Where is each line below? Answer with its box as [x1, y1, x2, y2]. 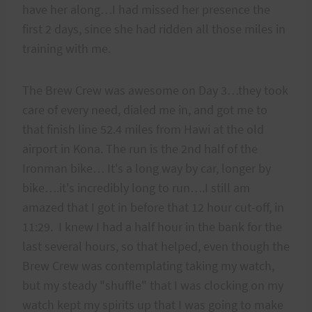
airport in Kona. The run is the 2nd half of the [22, 140, 258, 157]
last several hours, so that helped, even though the [22, 237, 290, 254]
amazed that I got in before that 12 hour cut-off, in [22, 198, 284, 215]
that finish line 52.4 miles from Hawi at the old [22, 120, 264, 137]
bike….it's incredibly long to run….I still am [22, 179, 250, 196]
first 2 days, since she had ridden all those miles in [22, 20, 286, 37]
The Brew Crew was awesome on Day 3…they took [22, 81, 288, 98]
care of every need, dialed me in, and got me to [22, 101, 267, 118]
